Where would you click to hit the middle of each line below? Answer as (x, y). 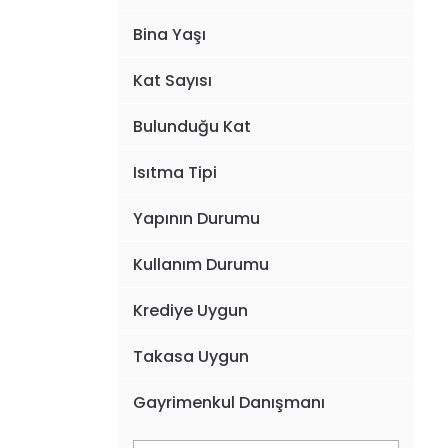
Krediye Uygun (190, 310)
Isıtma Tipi (174, 172)
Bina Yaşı (169, 34)
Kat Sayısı (172, 80)
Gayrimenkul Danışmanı (228, 402)
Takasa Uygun (190, 356)
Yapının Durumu (196, 218)
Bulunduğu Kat (191, 126)
